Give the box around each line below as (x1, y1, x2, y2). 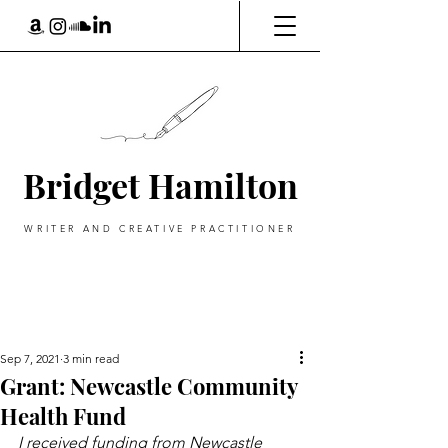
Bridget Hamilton (22, 162, 298, 208)
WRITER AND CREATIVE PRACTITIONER (24, 222, 296, 234)
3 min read (63, 351, 119, 366)
